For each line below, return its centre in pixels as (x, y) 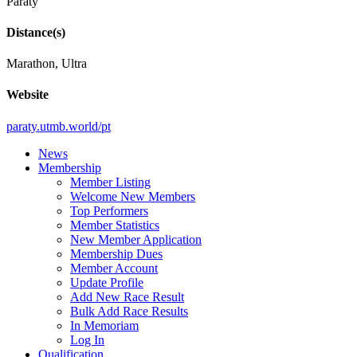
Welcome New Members (133, 196)
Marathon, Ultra (47, 64)
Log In (87, 339)
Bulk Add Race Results (129, 311)
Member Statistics (115, 225)
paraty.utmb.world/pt (59, 126)
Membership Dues (116, 253)
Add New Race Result (127, 296)
